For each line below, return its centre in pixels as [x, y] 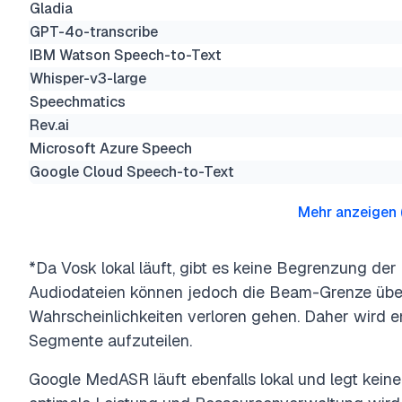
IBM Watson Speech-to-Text [126, 55]
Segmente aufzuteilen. [110, 341]
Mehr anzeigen [348, 212]
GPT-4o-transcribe [94, 32]
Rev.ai [49, 125]
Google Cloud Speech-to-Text [132, 172]
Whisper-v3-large [88, 79]
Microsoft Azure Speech [111, 149]
